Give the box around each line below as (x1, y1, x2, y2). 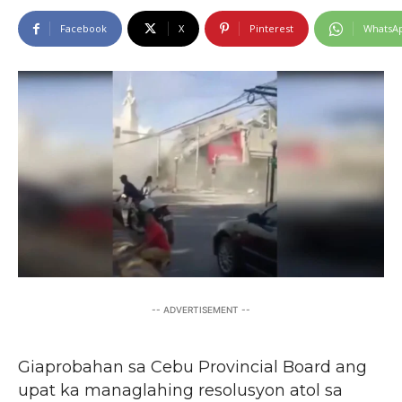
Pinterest (249, 22, 293, 35)
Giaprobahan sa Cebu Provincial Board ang (18, 356, 367, 377)
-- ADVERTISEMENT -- (152, 303, 250, 315)
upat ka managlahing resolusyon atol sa (18, 380, 343, 400)
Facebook (60, 22, 107, 35)
